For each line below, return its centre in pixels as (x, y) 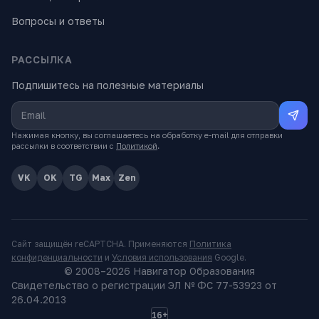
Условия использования (162, 257)
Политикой (137, 146)
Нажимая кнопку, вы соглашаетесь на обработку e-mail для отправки (147, 135)
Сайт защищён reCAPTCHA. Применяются (99, 244)
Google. (230, 257)
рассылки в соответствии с (63, 146)
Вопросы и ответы (58, 21)
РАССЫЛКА (42, 59)
